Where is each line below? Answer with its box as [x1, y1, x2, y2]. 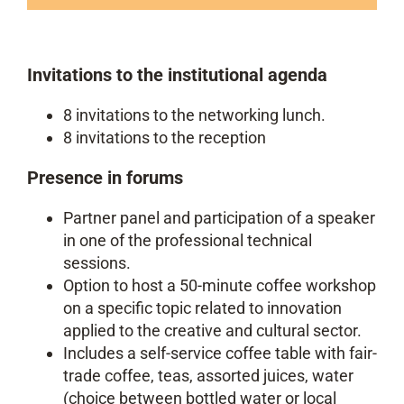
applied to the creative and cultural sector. [63, 320, 362, 340]
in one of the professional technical [63, 230, 312, 250]
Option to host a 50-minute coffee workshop [63, 275, 376, 295]
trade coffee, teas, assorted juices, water [63, 365, 353, 385]
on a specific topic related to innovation [63, 298, 342, 317]
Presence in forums [27, 166, 183, 188]
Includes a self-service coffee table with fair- [63, 343, 377, 363]
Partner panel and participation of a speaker [63, 207, 375, 227]
